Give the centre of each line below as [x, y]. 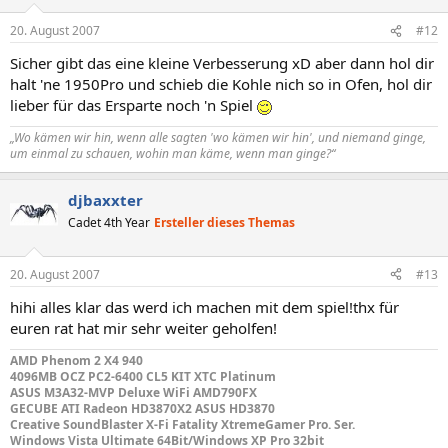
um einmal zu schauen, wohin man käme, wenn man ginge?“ [172, 153]
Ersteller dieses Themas [224, 222]
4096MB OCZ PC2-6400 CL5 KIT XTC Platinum [143, 376]
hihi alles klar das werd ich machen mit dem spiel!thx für [204, 306]
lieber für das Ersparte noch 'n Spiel [133, 105]
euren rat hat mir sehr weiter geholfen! [143, 327]
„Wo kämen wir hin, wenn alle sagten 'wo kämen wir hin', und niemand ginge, [218, 137]
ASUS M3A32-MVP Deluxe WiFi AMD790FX [133, 392]
